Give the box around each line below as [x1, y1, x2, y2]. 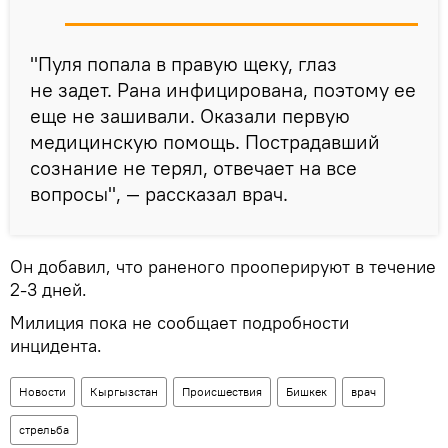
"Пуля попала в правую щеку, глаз [30, 51, 337, 77]
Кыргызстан [90, 384, 158, 400]
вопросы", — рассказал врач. [30, 181, 288, 207]
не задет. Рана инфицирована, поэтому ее [30, 77, 416, 103]
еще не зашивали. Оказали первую [30, 103, 350, 129]
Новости [19, 384, 66, 400]
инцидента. [10, 334, 102, 358]
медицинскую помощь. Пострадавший [30, 129, 380, 155]
